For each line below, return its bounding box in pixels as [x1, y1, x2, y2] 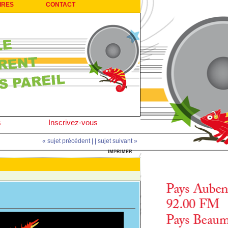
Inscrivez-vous [48, 118, 98, 127]
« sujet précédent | [42, 137, 93, 145]
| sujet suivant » [94, 137, 137, 145]
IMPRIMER [107, 149, 132, 154]
